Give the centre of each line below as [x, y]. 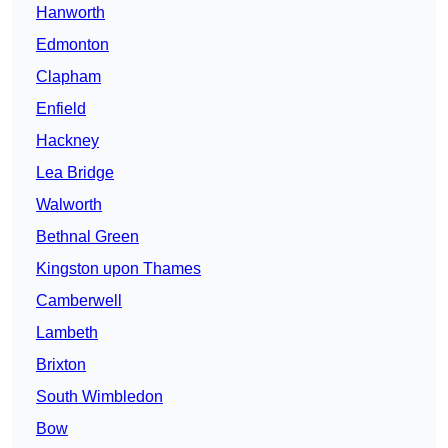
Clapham [68, 77]
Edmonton [72, 45]
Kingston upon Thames [118, 269]
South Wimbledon [99, 397]
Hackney [67, 141]
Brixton [61, 365]
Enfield [61, 109]
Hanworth [70, 13]
